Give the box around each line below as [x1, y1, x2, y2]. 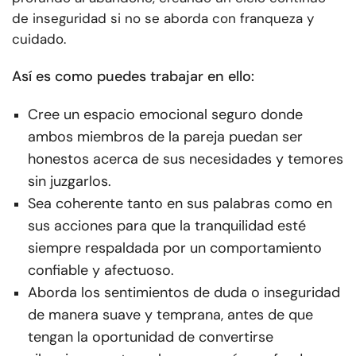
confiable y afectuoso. [28, 261, 174, 281]
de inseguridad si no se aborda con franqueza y [12, 10, 314, 28]
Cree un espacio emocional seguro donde [28, 105, 303, 125]
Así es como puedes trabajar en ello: [12, 67, 254, 87]
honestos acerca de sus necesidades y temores [28, 149, 343, 169]
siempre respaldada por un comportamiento [28, 238, 322, 258]
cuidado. [12, 30, 66, 48]
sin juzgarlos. [28, 172, 111, 192]
